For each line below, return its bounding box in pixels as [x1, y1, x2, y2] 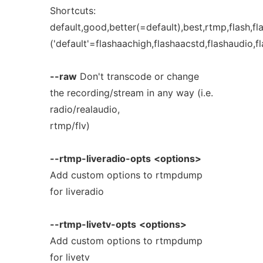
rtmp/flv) [49, 120, 90, 131]
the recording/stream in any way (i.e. [49, 87, 213, 99]
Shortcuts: [49, 5, 96, 16]
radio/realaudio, [49, 103, 120, 115]
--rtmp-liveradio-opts [49, 153, 151, 164]
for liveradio [49, 186, 104, 197]
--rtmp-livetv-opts [49, 218, 136, 230]
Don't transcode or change [76, 70, 199, 82]
